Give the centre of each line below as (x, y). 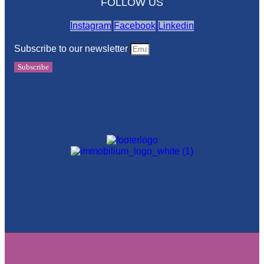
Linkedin (176, 25)
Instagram (91, 25)
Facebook (135, 25)
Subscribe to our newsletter (72, 48)
